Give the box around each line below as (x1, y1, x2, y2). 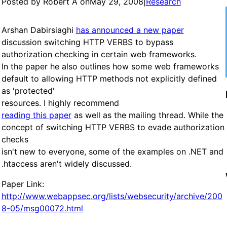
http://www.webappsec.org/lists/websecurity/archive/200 (1, 191, 222, 201)
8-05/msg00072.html (1, 203, 83, 213)
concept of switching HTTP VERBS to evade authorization (1, 122, 224, 132)
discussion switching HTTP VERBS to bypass (1, 36, 173, 47)
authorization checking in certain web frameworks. (1, 49, 197, 59)
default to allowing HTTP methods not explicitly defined (1, 73, 217, 84)
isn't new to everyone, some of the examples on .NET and (1, 146, 223, 157)
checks (1, 134, 28, 144)
